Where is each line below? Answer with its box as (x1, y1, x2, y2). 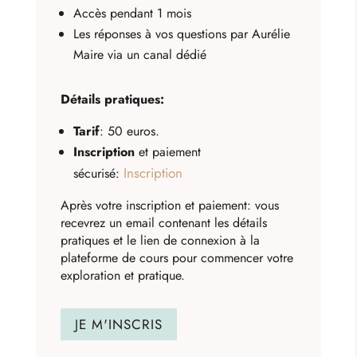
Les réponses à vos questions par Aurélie (73, 24, 291, 43)
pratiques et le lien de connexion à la (61, 230, 261, 249)
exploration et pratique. (61, 265, 186, 284)
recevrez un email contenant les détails (61, 213, 268, 232)
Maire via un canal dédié (73, 45, 211, 64)
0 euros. (115, 121, 160, 140)
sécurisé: (73, 163, 120, 182)
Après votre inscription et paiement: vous (61, 195, 280, 214)
